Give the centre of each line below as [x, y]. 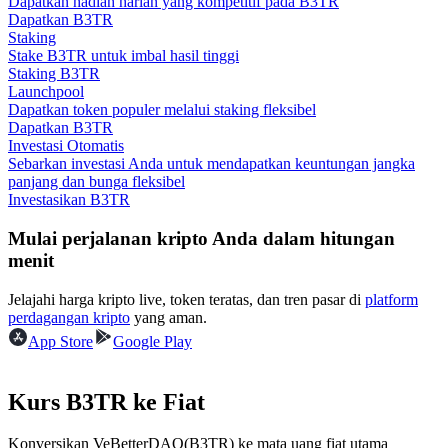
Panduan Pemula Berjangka [135, 77]
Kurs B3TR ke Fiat [106, 401]
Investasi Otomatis [66, 146]
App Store [60, 341]
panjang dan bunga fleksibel [96, 182]
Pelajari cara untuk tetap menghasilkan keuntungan [208, 315]
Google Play [152, 341]
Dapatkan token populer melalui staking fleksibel [162, 110]
